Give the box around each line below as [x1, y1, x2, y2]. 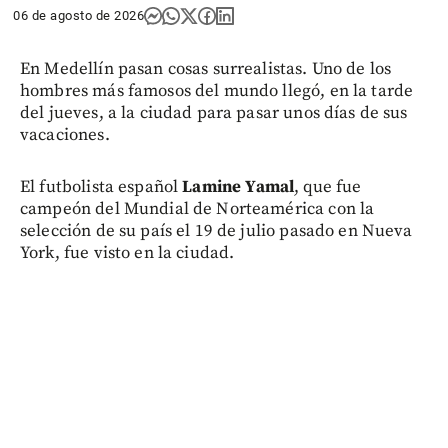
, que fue [294, 176, 362, 199]
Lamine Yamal [182, 176, 295, 199]
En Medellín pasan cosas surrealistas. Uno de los [20, 58, 392, 81]
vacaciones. [20, 124, 110, 147]
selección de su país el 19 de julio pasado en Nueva [20, 220, 413, 243]
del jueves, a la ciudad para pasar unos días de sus [20, 102, 408, 125]
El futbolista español [20, 176, 183, 199]
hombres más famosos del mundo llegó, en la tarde [20, 80, 414, 103]
